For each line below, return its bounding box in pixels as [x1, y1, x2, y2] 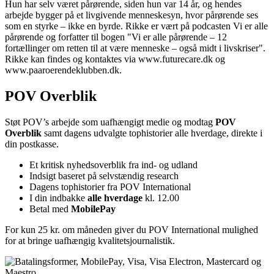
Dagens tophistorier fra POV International [29, 182, 191, 193]
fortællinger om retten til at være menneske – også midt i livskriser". [5, 43, 265, 54]
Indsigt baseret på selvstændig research [29, 171, 179, 182]
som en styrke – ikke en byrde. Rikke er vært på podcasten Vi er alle [5, 21, 268, 32]
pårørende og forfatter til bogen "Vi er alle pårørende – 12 [5, 32, 227, 43]
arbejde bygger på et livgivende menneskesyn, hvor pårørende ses [5, 10, 258, 21]
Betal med [29, 204, 71, 215]
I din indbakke [29, 193, 87, 204]
